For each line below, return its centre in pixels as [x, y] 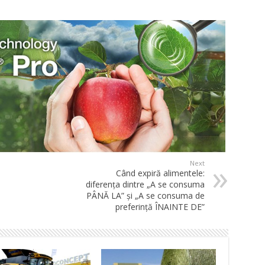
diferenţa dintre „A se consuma [145, 185]
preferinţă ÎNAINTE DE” [160, 207]
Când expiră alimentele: [160, 173]
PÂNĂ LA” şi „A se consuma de [145, 196]
